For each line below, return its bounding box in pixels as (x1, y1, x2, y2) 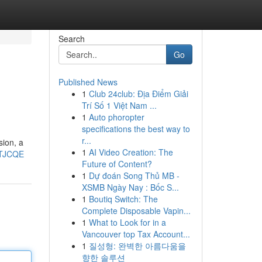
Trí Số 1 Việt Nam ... (81, 99, 157, 111)
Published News (58, 76, 118, 88)
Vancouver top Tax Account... (81, 228, 190, 240)
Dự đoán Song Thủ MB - (88, 170, 180, 181)
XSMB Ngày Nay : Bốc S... (81, 181, 179, 193)
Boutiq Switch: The (88, 193, 158, 205)
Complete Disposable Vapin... (81, 205, 191, 216)
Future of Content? (81, 158, 152, 170)
